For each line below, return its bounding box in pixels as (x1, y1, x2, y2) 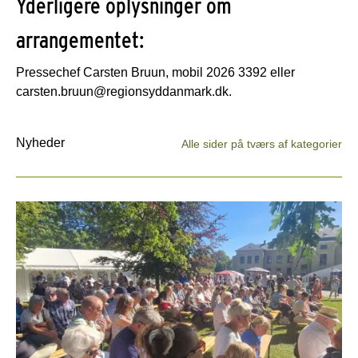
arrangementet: (16, 26, 145, 54)
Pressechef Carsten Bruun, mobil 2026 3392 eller (16, 65, 295, 79)
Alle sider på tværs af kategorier (181, 137, 342, 150)
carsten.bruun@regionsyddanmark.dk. (16, 84, 232, 98)
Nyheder (16, 135, 65, 149)
